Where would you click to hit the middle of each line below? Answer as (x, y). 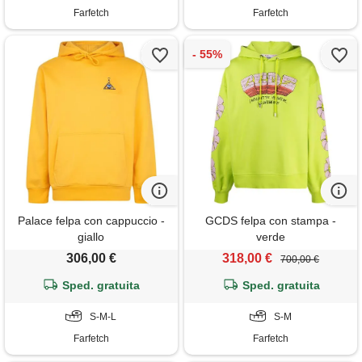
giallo (91, 236)
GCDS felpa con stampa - (271, 220)
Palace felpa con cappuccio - (91, 220)
